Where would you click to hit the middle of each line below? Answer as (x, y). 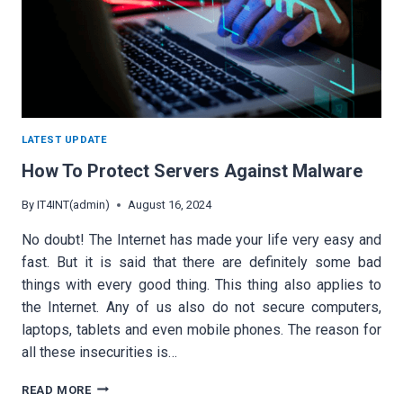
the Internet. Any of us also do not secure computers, (201, 307)
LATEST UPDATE (65, 139)
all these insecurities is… (99, 352)
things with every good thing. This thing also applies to (201, 284)
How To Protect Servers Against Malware (192, 170)
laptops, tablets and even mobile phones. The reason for (201, 329)
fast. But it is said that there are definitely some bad (201, 262)
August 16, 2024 (170, 204)
